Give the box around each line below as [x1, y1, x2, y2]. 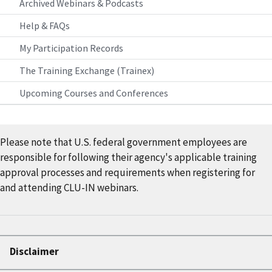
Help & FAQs [19, 19, 70, 32]
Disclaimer [10, 244, 59, 258]
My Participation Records [19, 41, 123, 54]
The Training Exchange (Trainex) [19, 64, 154, 76]
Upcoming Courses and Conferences [19, 86, 168, 99]
